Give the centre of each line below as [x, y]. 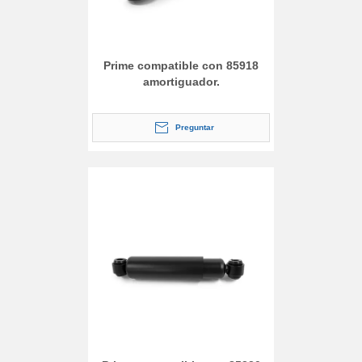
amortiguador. [181, 81]
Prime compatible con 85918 [181, 65]
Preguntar [195, 127]
